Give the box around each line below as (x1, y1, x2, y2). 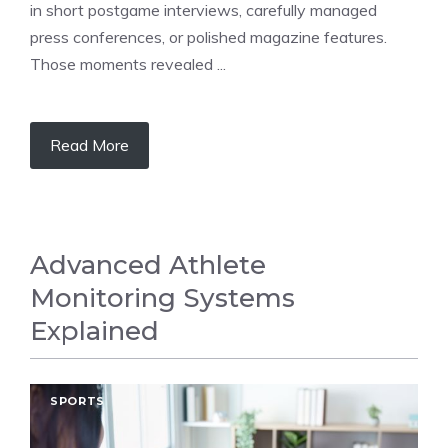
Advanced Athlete (30, 249, 266, 281)
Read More (50, 135, 129, 155)
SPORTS (50, 394, 105, 408)
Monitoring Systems (30, 282, 295, 314)
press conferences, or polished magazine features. (30, 27, 387, 47)
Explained (30, 315, 159, 347)
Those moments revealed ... (30, 54, 226, 74)
